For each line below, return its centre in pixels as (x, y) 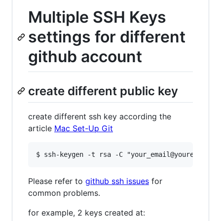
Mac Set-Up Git (84, 128)
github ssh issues (117, 181)
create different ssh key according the (100, 116)
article (41, 128)
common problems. (64, 193)
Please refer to (57, 181)
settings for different (107, 37)
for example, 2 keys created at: (87, 212)
